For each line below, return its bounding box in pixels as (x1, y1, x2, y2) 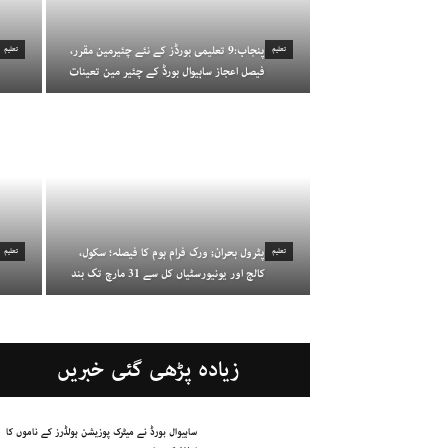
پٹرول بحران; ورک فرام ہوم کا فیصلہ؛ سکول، (79, 244, 265, 261)
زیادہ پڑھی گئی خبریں (56, 354, 240, 386)
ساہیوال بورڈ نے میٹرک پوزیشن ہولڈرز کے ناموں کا (5, 425, 197, 440)
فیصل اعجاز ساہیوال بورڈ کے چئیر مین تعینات (69, 63, 265, 80)
